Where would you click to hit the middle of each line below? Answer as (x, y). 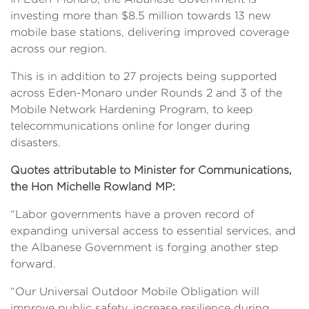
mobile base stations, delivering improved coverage (150, 32)
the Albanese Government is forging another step (144, 247)
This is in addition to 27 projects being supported (144, 76)
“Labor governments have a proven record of (132, 214)
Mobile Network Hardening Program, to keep (132, 109)
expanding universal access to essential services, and (153, 230)
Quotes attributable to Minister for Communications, (151, 170)
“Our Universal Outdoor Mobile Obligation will (135, 291)
